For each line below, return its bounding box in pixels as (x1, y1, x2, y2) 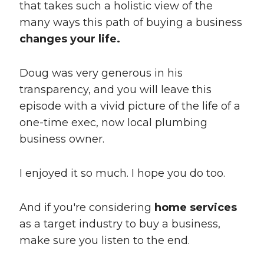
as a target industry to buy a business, (19, 217, 220, 231)
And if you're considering (19, 201, 154, 214)
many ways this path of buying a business (19, 16, 242, 29)
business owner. (19, 133, 104, 146)
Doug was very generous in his (19, 67, 183, 80)
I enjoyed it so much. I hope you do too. (19, 167, 225, 180)
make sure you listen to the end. (19, 234, 190, 247)
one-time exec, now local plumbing (19, 116, 207, 130)
